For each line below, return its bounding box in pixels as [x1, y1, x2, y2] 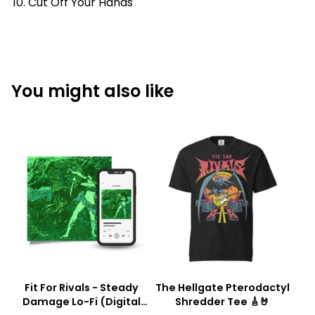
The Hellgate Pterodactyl [155, 281, 290, 295]
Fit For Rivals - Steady [25, 281, 139, 295]
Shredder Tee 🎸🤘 [175, 295, 269, 309]
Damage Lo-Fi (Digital [22, 295, 141, 309]
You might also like [11, 79, 174, 103]
